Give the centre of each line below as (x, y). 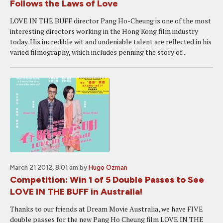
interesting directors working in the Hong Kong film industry (104, 31)
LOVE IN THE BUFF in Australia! (76, 192)
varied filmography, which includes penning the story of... (98, 52)
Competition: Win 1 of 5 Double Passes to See (107, 180)
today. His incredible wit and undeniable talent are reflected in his (111, 42)
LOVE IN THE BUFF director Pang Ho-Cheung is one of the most (111, 21)
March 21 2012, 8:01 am (44, 167)
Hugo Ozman (108, 167)
